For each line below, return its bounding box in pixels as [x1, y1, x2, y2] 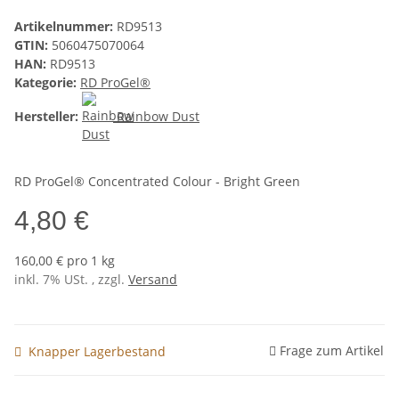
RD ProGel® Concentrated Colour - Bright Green [14, 173, 300, 191]
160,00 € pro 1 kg [14, 252, 115, 270]
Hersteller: [14, 107, 78, 125]
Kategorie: [14, 74, 80, 92]
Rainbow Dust [117, 107, 199, 125]
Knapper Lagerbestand [28, 342, 166, 360]
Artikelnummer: [14, 18, 117, 36]
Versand [128, 271, 177, 289]
